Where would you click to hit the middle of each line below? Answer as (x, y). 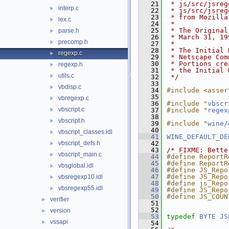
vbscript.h (72, 121)
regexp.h (71, 64)
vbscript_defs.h (79, 143)
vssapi (59, 222)
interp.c (68, 8)
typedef (181, 216)
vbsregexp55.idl (81, 188)
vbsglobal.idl (76, 166)
